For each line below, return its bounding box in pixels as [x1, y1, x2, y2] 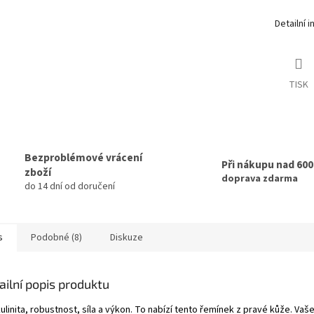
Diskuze [110, 230, 143, 245]
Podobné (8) [31, 230, 82, 245]
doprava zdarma [221, 172, 298, 186]
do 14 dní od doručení [25, 179, 115, 193]
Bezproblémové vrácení [25, 149, 142, 165]
